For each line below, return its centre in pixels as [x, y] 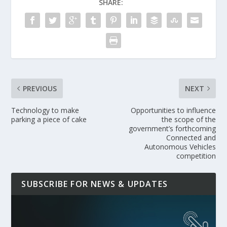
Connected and [191, 137]
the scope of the [188, 119]
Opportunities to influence [173, 110]
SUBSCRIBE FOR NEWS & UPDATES [95, 184]
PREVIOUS [40, 88]
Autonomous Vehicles [180, 146]
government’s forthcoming [172, 128]
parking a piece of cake [49, 119]
